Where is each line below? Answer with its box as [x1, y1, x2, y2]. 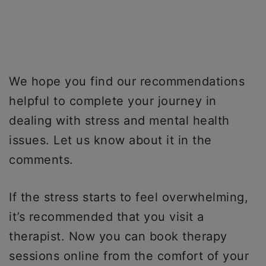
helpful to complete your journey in [9, 94, 217, 109]
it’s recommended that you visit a [9, 210, 204, 224]
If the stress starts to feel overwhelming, [9, 190, 248, 205]
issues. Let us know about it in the [9, 133, 212, 148]
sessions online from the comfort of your [9, 249, 249, 264]
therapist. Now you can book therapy [9, 229, 227, 244]
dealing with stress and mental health [9, 113, 230, 128]
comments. [9, 153, 74, 167]
